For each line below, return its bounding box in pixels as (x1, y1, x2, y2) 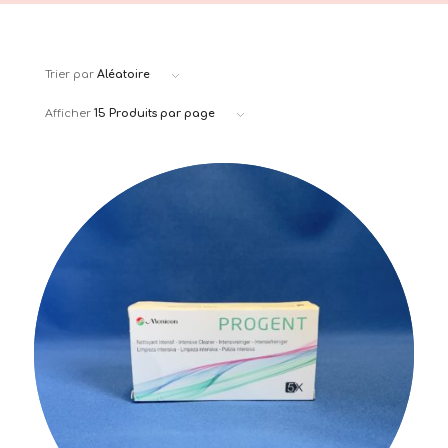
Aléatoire (96, 68, 150, 81)
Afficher (44, 107, 94, 120)
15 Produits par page (93, 107, 215, 120)
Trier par (44, 68, 97, 81)
